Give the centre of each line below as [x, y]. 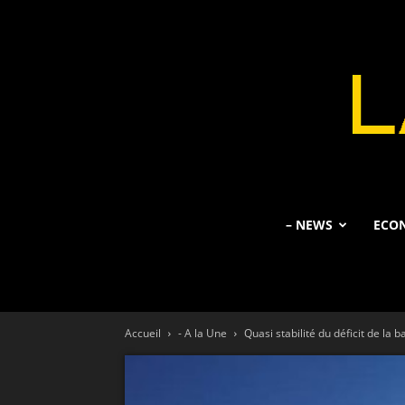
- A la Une [202, 333]
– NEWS [309, 225]
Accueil [143, 333]
